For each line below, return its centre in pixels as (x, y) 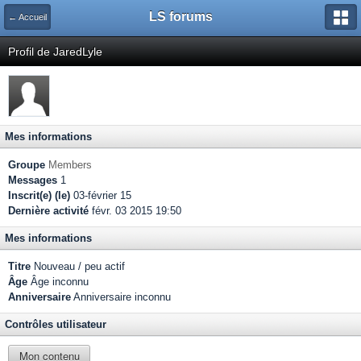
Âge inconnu (58, 282)
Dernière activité (48, 211)
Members (70, 165)
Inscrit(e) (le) (39, 195)
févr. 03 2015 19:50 (135, 211)
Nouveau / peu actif (78, 266)
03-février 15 (101, 195)
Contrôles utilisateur (56, 324)
